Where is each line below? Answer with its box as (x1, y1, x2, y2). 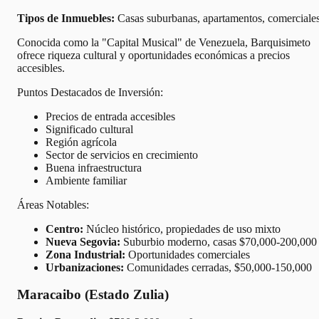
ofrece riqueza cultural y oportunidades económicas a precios (17, 48, 290, 61)
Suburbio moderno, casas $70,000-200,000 (120, 235, 317, 248)
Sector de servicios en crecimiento (46, 148, 198, 161)
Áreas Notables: (17, 198, 89, 211)
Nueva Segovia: (46, 235, 120, 248)
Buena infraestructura (46, 161, 142, 174)
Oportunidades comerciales (125, 248, 250, 261)
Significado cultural (46, 122, 133, 135)
